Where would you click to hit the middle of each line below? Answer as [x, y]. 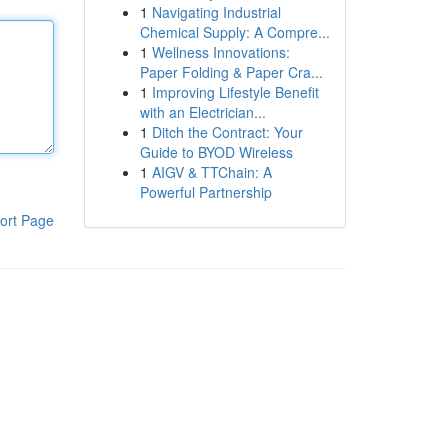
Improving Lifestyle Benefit [235, 92]
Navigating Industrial [216, 12]
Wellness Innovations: [220, 52]
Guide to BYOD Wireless [216, 152]
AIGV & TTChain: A [211, 172]
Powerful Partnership [205, 192]
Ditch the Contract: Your [227, 132]
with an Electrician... [202, 112]
